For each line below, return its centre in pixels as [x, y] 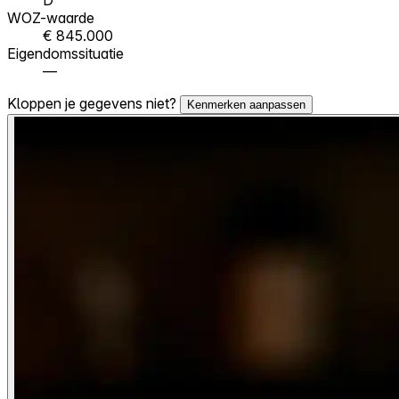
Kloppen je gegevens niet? [94, 103]
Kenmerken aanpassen [246, 104]
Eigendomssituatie [65, 53]
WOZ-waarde [51, 17]
